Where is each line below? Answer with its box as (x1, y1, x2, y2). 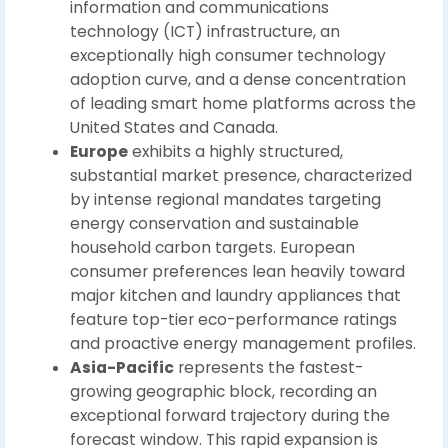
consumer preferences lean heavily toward (70, 261, 405, 282)
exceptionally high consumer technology (70, 45, 386, 66)
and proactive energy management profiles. (70, 333, 416, 354)
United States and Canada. (70, 117, 278, 138)
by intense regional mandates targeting (70, 189, 381, 210)
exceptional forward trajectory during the (70, 405, 390, 426)
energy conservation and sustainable (70, 213, 359, 234)
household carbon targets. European (70, 237, 355, 258)
